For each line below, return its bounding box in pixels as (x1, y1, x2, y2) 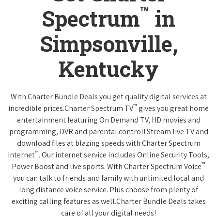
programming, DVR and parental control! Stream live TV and (9, 126, 208, 137)
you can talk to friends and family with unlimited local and (13, 172, 204, 183)
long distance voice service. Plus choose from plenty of (19, 184, 198, 195)
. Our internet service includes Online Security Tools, (39, 149, 209, 160)
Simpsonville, (39, 29, 178, 58)
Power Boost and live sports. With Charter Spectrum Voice (12, 161, 201, 171)
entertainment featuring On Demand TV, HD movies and (16, 114, 201, 125)
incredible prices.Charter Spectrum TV (8, 103, 133, 113)
